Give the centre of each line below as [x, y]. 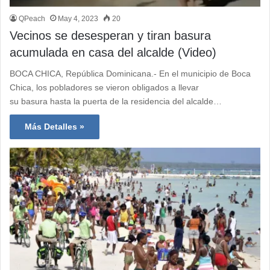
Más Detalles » [55, 127]
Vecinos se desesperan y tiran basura [110, 36]
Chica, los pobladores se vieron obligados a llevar [104, 88]
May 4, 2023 [78, 19]
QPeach [32, 19]
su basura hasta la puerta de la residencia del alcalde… [116, 102]
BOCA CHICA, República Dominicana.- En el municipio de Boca [130, 74]
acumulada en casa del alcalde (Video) [113, 53]
